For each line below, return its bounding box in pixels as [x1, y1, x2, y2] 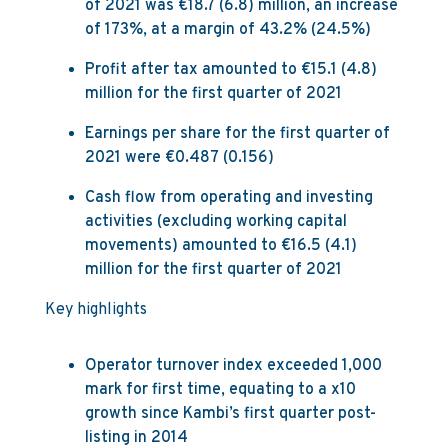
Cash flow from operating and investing [84, 188, 373, 208]
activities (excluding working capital [84, 212, 347, 232]
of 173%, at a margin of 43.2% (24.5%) [84, 20, 371, 40]
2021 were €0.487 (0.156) [84, 148, 274, 168]
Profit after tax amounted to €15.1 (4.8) [84, 60, 377, 80]
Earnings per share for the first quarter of [84, 124, 390, 144]
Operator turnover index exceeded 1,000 [84, 356, 382, 376]
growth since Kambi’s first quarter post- [84, 404, 376, 424]
